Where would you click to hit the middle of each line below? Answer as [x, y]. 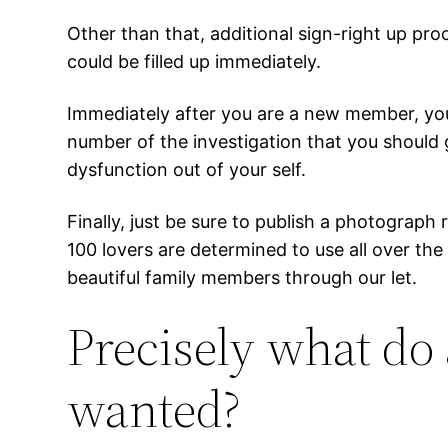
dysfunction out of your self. [187, 170]
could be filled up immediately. [194, 62]
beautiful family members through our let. [242, 278]
